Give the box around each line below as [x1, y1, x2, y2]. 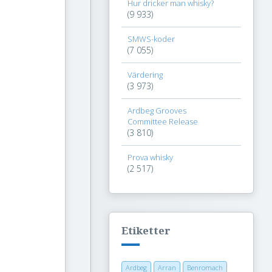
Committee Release [127, 116, 198, 127]
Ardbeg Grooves [127, 105, 186, 116]
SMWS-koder [127, 33, 175, 44]
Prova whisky [127, 152, 173, 163]
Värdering [127, 69, 163, 80]
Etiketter [121, 225, 171, 237]
